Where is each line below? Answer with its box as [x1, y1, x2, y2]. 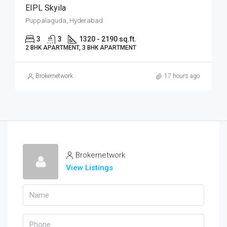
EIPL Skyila [25, 3, 66, 13]
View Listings [66, 163, 113, 172]
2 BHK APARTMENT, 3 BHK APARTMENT [25, 44, 136, 51]
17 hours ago [164, 72, 200, 80]
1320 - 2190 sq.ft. [79, 35, 136, 43]
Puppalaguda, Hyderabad [25, 17, 103, 24]
